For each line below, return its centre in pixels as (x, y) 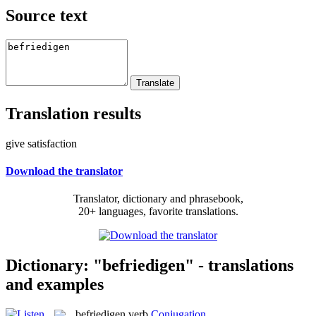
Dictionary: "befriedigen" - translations (150, 265)
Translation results (73, 113)
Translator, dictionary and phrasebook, (158, 199)
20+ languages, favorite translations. (158, 212)
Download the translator (64, 171)
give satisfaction (41, 143)
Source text (47, 15)
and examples (55, 284)
